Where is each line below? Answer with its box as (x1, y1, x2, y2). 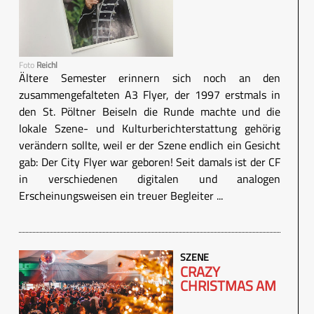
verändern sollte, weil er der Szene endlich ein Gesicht (19, 137, 280, 154)
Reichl (36, 58, 57, 72)
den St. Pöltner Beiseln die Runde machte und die (19, 103, 280, 121)
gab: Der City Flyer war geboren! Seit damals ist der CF (19, 153, 280, 171)
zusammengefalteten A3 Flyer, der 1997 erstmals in (19, 86, 280, 104)
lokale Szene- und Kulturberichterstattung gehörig (19, 120, 280, 137)
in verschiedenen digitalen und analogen (19, 170, 280, 188)
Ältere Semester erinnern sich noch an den (19, 69, 280, 87)
